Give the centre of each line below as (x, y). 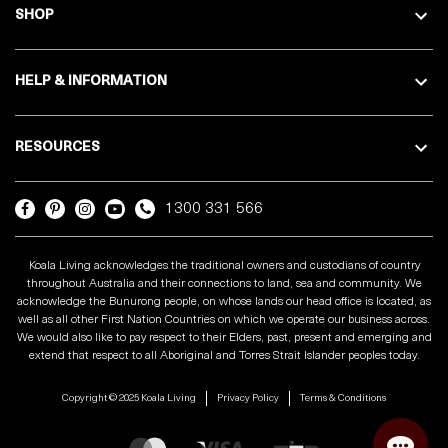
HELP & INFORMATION (91, 82)
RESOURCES (57, 148)
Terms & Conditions (343, 398)
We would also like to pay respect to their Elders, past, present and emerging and (224, 337)
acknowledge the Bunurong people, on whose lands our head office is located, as (224, 301)
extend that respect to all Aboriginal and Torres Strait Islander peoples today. (224, 355)
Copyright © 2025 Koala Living (129, 398)
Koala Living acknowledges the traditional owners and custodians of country (224, 265)
